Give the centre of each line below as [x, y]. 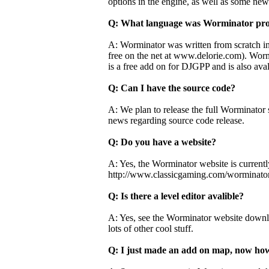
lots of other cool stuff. [151, 228]
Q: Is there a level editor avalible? [176, 196]
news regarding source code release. [176, 120]
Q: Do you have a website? [162, 142]
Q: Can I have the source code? [172, 88]
